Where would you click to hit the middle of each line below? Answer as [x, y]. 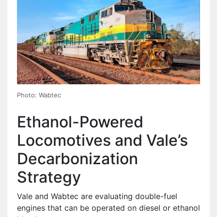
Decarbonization [77, 158]
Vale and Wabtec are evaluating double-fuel [97, 196]
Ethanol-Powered [80, 122]
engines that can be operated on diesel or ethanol [108, 208]
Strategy [49, 177]
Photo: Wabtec [39, 95]
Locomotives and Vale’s [102, 140]
